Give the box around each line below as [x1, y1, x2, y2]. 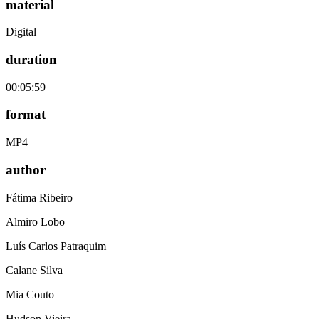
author [6, 162, 46, 177]
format [6, 107, 46, 122]
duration [6, 52, 57, 67]
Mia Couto [6, 288, 54, 300]
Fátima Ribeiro [6, 191, 73, 204]
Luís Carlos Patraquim [6, 239, 106, 252]
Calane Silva [6, 263, 63, 276]
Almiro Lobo [6, 215, 65, 228]
